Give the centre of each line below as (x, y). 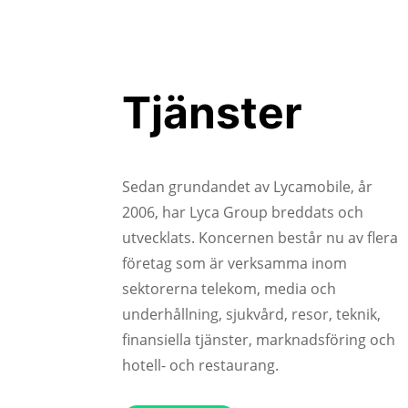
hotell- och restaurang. (201, 366)
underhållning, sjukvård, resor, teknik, (252, 315)
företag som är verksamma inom (235, 264)
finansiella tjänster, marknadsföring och (259, 340)
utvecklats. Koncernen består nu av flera (260, 238)
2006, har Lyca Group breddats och (243, 213)
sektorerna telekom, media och (229, 289)
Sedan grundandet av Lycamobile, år (248, 187)
